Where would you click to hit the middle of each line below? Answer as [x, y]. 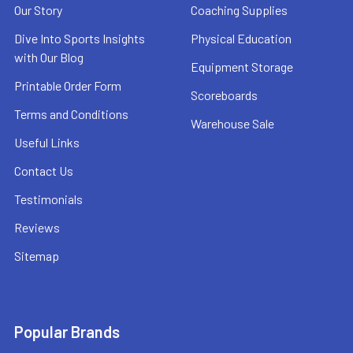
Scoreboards [224, 95]
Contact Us [44, 170]
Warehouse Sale [232, 123]
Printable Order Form [68, 85]
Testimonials [48, 199]
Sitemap [37, 255]
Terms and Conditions [71, 113]
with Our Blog [49, 57]
